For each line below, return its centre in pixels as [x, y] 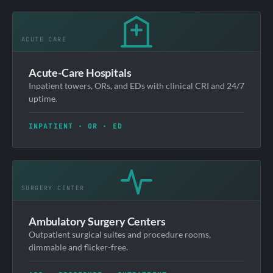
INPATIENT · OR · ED [76, 126]
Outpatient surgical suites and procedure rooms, [120, 234]
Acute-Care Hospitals [80, 72]
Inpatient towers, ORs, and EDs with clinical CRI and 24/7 [136, 85]
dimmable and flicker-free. [78, 247]
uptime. [43, 98]
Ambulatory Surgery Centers [97, 221]
